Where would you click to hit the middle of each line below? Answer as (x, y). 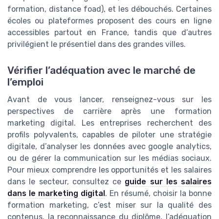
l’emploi (25, 82)
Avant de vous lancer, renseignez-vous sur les (109, 100)
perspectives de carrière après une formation (109, 111)
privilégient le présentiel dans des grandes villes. (97, 44)
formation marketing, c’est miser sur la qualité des (109, 205)
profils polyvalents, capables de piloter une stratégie (109, 135)
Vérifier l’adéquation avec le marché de (101, 71)
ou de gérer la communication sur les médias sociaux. (109, 158)
